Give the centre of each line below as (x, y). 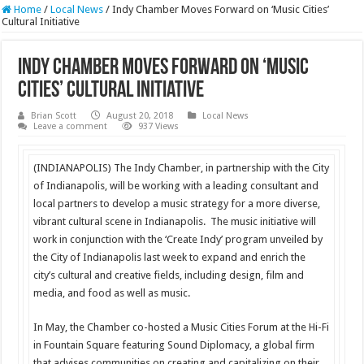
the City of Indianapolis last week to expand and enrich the (169, 258)
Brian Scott (54, 116)
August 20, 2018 (140, 116)
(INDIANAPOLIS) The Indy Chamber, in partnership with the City (181, 168)
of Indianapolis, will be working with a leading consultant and (175, 186)
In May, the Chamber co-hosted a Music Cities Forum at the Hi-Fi (181, 327)
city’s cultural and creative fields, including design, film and (168, 275)
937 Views (159, 127)
